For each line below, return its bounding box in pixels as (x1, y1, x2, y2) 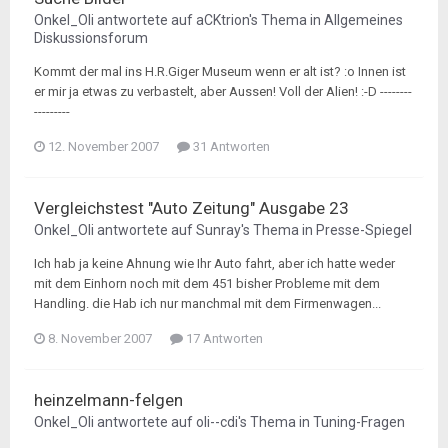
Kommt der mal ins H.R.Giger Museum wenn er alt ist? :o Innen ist (34, 64, 406, 79)
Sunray (196, 222, 241, 238)
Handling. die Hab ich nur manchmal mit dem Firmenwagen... (34, 296, 381, 311)
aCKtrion (196, 12, 249, 28)
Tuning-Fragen (313, 414, 405, 430)
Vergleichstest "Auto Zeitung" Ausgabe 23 (34, 198, 349, 218)
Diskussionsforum (34, 30, 148, 46)
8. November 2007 (48, 331, 152, 346)
